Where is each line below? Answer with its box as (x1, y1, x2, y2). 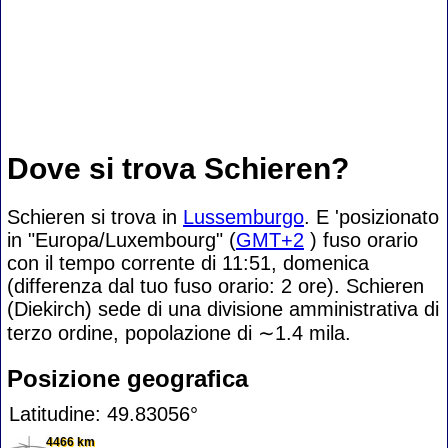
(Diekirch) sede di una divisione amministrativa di (7, 298, 439, 320)
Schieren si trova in (7, 206, 183, 228)
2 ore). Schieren (281, 275, 424, 297)
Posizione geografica (7, 365, 248, 392)
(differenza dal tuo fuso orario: (7, 275, 281, 297)
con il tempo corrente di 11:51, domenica (7, 252, 369, 274)
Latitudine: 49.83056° (9, 402, 198, 425)
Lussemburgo (183, 206, 304, 228)
